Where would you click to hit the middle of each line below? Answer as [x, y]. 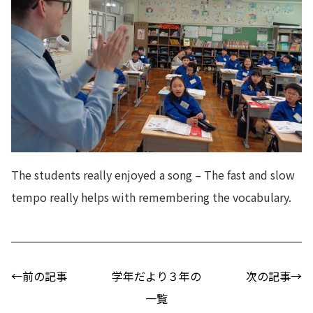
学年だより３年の [156, 276]
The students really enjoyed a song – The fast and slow [153, 174]
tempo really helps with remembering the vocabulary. [151, 197]
